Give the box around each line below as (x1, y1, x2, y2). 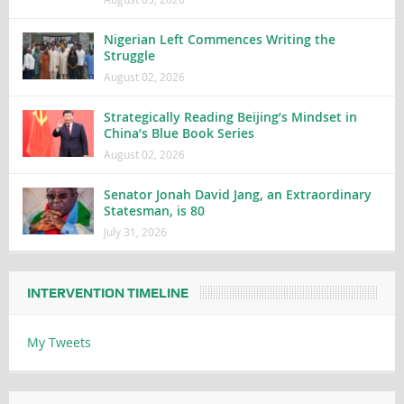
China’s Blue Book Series (103, 124, 254, 142)
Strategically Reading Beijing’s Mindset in (103, 107, 357, 125)
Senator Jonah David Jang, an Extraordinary (103, 185, 372, 203)
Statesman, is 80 (103, 201, 205, 219)
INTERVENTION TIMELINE (26, 284, 188, 301)
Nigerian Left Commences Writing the (103, 30, 335, 48)
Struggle (103, 46, 159, 64)
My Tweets (26, 333, 91, 351)
